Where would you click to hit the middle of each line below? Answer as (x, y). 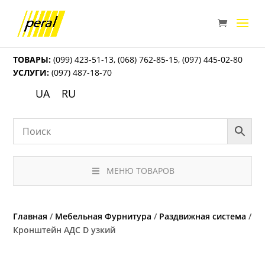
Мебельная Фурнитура (104, 216)
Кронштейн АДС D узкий (64, 230)
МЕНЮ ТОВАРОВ (140, 171)
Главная (30, 216)
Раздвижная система (203, 216)
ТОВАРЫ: (32, 59)
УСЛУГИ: (31, 72)
